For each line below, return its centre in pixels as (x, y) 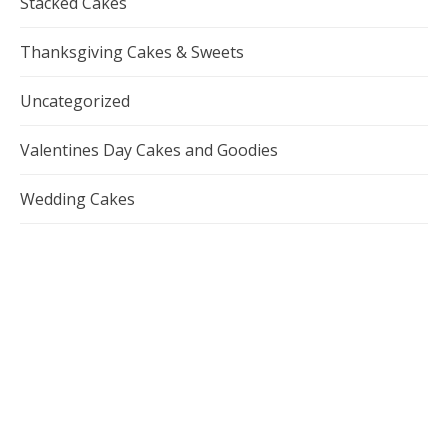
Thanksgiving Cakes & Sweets (132, 51)
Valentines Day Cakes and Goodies (149, 149)
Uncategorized (75, 100)
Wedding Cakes (77, 198)
